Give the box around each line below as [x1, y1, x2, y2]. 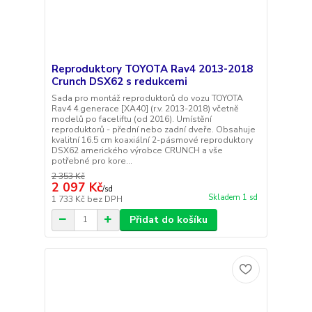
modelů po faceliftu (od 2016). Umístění [51, 113, 212, 125]
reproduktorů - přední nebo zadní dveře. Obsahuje [51, 123, 256, 135]
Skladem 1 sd [208, 192, 258, 203]
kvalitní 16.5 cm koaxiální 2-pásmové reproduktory [51, 134, 253, 146]
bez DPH [86, 193, 123, 205]
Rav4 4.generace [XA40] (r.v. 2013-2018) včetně [51, 102, 239, 114]
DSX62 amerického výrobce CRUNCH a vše [51, 144, 223, 156]
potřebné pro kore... [51, 155, 132, 166]
